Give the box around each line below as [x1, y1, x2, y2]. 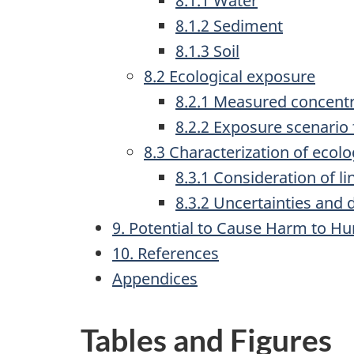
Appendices [112, 268, 198, 289]
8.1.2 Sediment [175, 15, 283, 36]
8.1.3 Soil [175, 40, 239, 62]
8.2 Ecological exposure [144, 66, 315, 87]
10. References [112, 243, 219, 264]
